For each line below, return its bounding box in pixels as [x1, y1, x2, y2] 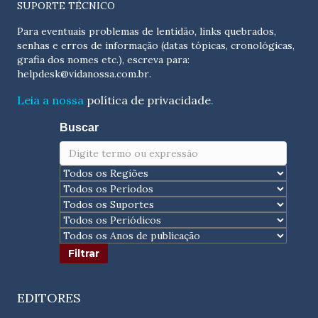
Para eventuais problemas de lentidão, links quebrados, [17, 25, 276, 38]
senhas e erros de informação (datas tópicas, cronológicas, [17, 39, 295, 53]
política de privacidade [87, 93, 211, 108]
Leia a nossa [17, 93, 87, 108]
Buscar [60, 121, 99, 134]
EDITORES [17, 290, 81, 307]
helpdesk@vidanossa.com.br [17, 67, 149, 81]
